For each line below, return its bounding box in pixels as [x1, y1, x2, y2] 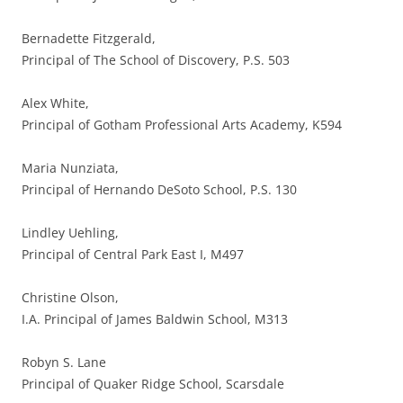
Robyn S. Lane [22, 353, 106, 371]
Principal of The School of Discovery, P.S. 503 [22, 50, 290, 68]
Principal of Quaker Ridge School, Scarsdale [22, 374, 284, 392]
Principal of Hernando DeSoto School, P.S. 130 [22, 180, 297, 198]
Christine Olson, [22, 288, 119, 306]
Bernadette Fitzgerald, [22, 29, 156, 47]
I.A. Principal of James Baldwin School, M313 [22, 309, 288, 327]
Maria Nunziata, [22, 158, 119, 176]
